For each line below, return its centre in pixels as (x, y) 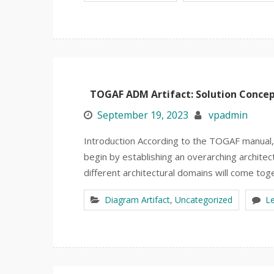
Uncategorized (204, 200)
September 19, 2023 (143, 115)
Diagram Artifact (137, 200)
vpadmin (228, 115)
